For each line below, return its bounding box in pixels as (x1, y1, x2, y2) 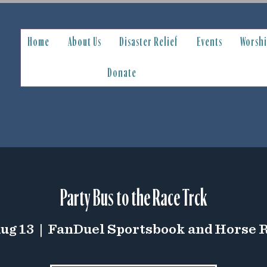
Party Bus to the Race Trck (60, 185, 207, 211)
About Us (67, 35, 101, 49)
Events (196, 35, 222, 49)
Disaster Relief (119, 35, 179, 49)
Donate (107, 66, 137, 80)
